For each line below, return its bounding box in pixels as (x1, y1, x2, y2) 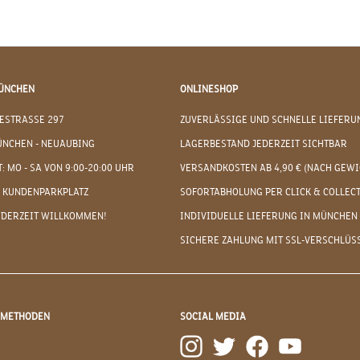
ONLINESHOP (180, 84, 238, 96)
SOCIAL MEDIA (180, 311, 246, 323)
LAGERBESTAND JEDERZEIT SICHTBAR (180, 138, 347, 150)
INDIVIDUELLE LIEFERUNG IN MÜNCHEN (180, 211, 358, 223)
